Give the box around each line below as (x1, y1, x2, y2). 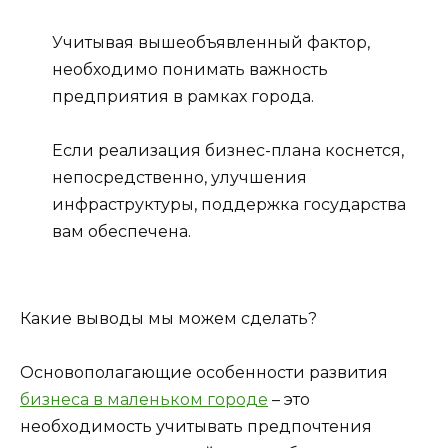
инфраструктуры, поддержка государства (52, 195, 406, 215)
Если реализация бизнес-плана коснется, (52, 141, 404, 161)
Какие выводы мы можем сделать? (20, 308, 317, 328)
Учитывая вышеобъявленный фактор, (52, 33, 370, 53)
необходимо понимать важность (52, 60, 328, 80)
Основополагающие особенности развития (20, 362, 388, 382)
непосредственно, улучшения (52, 168, 307, 188)
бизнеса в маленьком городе (20, 389, 268, 409)
